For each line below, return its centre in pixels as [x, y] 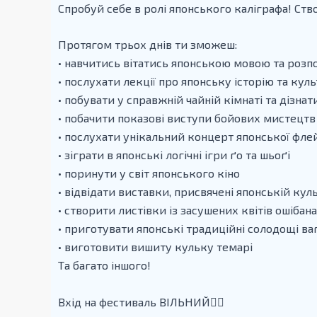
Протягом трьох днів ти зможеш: [148, 45]
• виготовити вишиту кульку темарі [155, 247]
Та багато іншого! [104, 265]
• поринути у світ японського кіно [149, 173]
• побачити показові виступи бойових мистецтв [187, 118]
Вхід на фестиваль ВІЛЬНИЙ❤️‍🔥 [141, 302]
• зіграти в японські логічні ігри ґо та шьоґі [174, 155]
